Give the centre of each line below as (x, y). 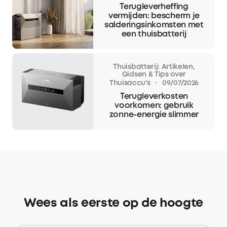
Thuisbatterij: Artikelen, (154, 67)
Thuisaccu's (130, 83)
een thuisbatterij (154, 34)
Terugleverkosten (154, 96)
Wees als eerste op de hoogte (113, 203)
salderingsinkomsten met (154, 25)
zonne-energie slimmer (154, 115)
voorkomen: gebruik (154, 105)
